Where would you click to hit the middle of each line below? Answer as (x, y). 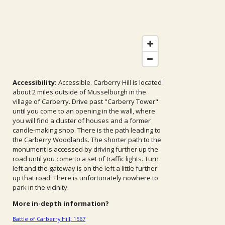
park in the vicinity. (41, 187)
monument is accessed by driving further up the (85, 149)
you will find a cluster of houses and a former (82, 120)
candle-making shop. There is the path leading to (87, 130)
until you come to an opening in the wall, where (84, 111)
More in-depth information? (61, 203)
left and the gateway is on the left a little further (85, 168)
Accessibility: (35, 82)
